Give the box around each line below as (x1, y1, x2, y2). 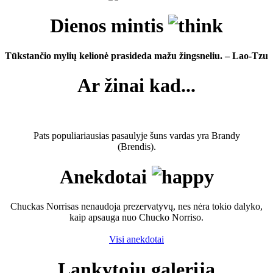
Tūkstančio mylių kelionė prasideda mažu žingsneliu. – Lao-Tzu (5, 50, 268, 61)
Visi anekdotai (109, 234, 164, 245)
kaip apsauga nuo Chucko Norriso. (69, 212, 204, 223)
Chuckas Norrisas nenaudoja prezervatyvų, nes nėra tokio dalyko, (10, 201, 263, 212)
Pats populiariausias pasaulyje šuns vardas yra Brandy (33, 130, 240, 141)
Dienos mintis (50, 15, 168, 37)
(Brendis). (117, 141, 156, 152)
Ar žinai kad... (77, 74, 196, 96)
